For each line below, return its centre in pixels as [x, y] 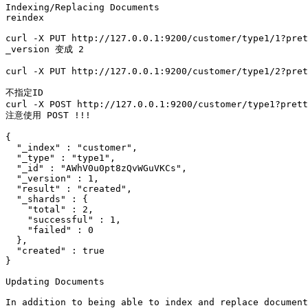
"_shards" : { [47, 199]
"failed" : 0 [49, 230]
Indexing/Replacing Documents [82, 7]
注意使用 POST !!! [48, 115]
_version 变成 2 [45, 49]
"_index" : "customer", [71, 147]
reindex [25, 18]
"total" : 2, [49, 209]
